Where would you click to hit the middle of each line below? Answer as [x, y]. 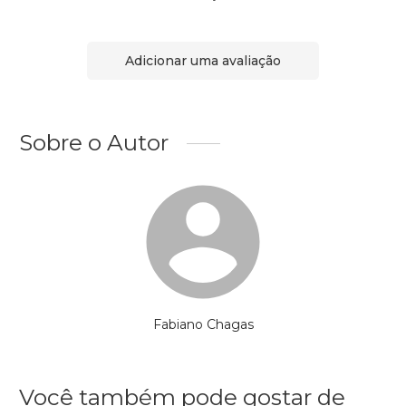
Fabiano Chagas [203, 325]
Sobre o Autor [94, 143]
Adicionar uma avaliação [203, 60]
